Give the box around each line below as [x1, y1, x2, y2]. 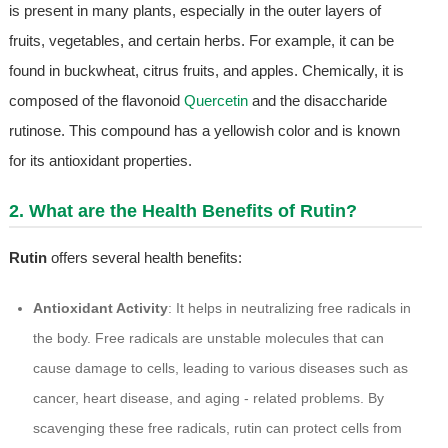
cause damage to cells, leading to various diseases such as [32, 360, 408, 377]
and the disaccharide [247, 92, 387, 110]
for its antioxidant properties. [8, 152, 192, 170]
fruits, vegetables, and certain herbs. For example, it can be [8, 32, 394, 50]
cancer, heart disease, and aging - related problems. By [32, 390, 384, 407]
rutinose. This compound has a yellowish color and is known [8, 122, 400, 140]
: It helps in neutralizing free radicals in [167, 300, 411, 317]
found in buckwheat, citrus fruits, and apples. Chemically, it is [8, 62, 404, 80]
